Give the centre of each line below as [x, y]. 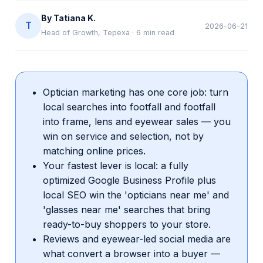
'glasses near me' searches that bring [127, 210]
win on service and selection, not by [123, 136]
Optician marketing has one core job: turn [136, 92]
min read [159, 33]
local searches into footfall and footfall [129, 107]
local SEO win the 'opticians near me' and [136, 195]
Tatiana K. [75, 18]
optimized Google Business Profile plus [129, 180]
